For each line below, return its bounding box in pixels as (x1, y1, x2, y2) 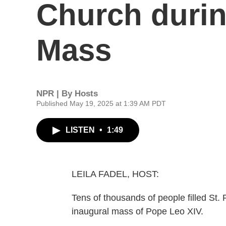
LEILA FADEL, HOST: (72, 169, 159, 179)
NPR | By (36, 89, 75, 98)
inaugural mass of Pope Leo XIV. (72, 206, 203, 216)
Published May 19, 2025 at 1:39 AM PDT (36, 99, 166, 107)
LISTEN (66, 126, 97, 134)
